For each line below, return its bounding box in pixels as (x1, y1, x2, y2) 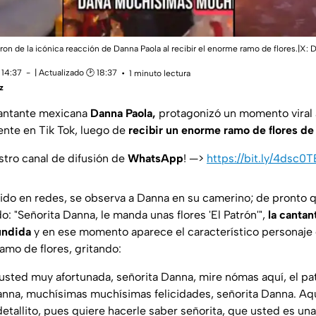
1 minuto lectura (129, 68, 190, 79)
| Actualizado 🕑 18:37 (35, 67, 117, 78)
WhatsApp (128, 151, 183, 165)
